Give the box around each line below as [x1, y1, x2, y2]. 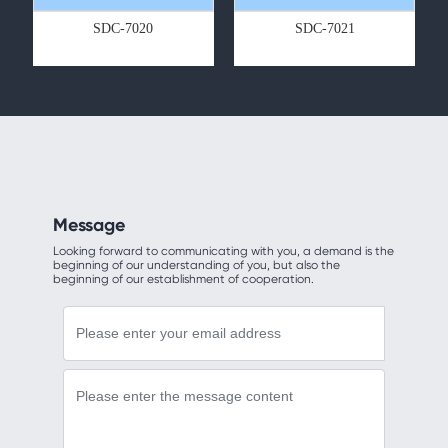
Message [52, 214, 125, 237]
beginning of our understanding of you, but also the [52, 258, 340, 273]
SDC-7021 [294, 21, 355, 37]
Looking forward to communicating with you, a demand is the [52, 244, 394, 259]
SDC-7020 [93, 21, 154, 37]
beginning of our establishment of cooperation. [52, 272, 314, 287]
